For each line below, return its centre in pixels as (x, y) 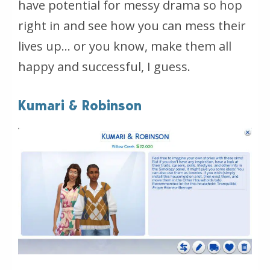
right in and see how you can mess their (132, 25)
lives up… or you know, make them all (125, 46)
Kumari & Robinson (80, 105)
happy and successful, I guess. (104, 66)
